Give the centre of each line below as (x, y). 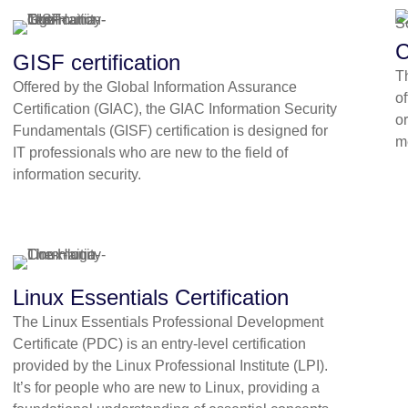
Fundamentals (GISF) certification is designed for (170, 131)
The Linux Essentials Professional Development (168, 322)
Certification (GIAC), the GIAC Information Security (174, 109)
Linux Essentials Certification (150, 298)
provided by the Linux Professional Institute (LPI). (170, 366)
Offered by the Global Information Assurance (154, 87)
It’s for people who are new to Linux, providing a (166, 388)
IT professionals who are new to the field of (150, 153)
